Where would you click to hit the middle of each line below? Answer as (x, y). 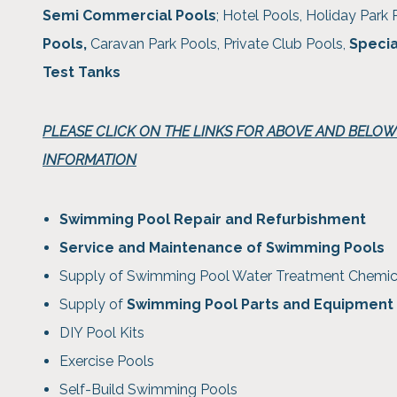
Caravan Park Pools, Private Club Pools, (218, 44)
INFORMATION (90, 160)
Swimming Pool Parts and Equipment (261, 305)
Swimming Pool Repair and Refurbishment (213, 220)
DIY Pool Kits (102, 333)
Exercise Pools (107, 362)
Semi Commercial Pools (129, 16)
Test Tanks (82, 73)
